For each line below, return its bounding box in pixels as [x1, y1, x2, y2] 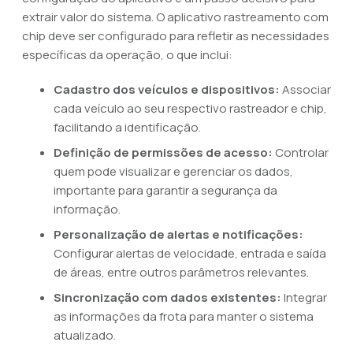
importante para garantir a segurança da [54, 182, 277, 199]
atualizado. [54, 327, 116, 344]
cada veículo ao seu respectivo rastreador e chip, [54, 100, 327, 117]
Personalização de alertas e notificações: [54, 226, 303, 243]
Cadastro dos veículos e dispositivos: [54, 81, 280, 98]
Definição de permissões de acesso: [54, 144, 273, 161]
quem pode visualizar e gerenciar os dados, [54, 163, 293, 180]
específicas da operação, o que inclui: [22, 46, 232, 63]
